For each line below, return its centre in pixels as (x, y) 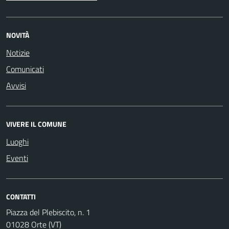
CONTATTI (21, 196)
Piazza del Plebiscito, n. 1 (48, 212)
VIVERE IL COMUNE (36, 124)
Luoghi (17, 141)
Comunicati (25, 69)
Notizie (18, 52)
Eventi (17, 158)
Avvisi (16, 85)
